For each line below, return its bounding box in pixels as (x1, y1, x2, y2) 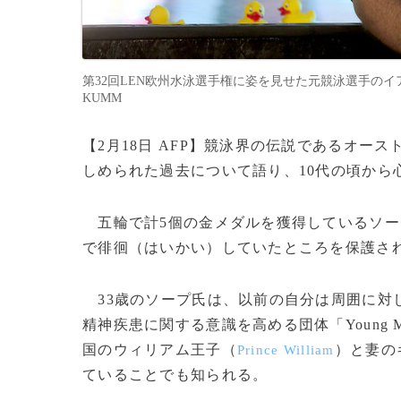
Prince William (236, 343, 335, 357)
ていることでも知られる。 (82, 367, 269, 382)
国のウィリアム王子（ (82, 342, 237, 357)
